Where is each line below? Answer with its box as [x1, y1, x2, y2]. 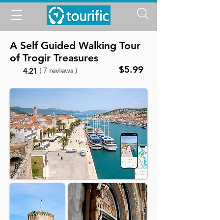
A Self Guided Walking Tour [10, 39, 140, 52]
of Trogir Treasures [10, 52, 98, 64]
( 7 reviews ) [39, 66, 77, 75]
